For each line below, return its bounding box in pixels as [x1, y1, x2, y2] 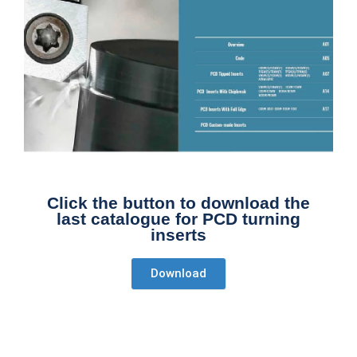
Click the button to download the [47, 194, 310, 213]
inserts [151, 226, 206, 245]
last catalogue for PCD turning [57, 210, 300, 229]
